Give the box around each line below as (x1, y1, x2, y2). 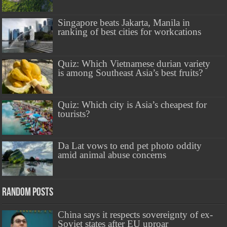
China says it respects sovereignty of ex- (58, 209, 213, 220)
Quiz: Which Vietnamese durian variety (58, 58, 211, 69)
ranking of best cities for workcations (58, 26, 202, 37)
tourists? (58, 108, 90, 119)
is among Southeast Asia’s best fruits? (58, 67, 203, 78)
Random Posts (2, 187, 54, 199)
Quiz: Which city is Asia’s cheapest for (58, 99, 207, 110)
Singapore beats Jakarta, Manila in (58, 17, 191, 28)
